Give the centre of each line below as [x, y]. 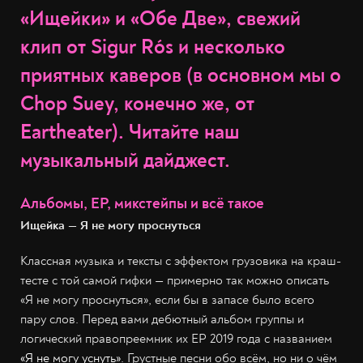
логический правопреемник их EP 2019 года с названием [176, 339]
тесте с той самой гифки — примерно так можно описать [175, 280]
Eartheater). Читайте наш [130, 132]
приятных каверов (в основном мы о [181, 76]
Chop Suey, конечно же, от [137, 104]
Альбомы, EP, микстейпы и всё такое [142, 203]
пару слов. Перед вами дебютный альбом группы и [162, 319]
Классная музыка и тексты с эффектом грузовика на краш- [181, 261]
